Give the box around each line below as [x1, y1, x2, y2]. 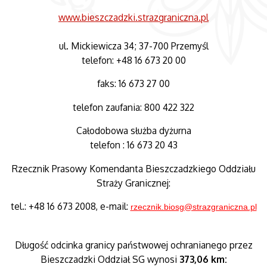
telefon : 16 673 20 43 [89, 139, 178, 151]
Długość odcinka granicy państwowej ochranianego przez [14, 238, 253, 251]
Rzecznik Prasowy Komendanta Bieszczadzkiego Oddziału [11, 162, 256, 175]
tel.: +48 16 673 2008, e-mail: [10, 200, 131, 213]
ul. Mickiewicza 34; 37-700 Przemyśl [58, 39, 209, 52]
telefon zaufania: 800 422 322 [73, 101, 194, 113]
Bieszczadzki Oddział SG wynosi [40, 253, 179, 265]
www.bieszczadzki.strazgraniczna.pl [58, 11, 209, 23]
